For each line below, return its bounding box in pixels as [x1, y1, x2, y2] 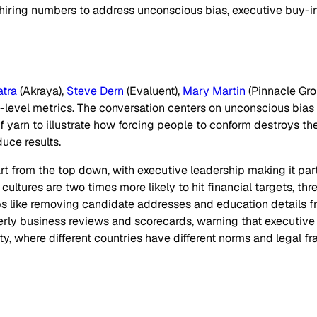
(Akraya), [17, 83, 67, 99]
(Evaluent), [124, 83, 183, 99]
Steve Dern [67, 83, 124, 99]
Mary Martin [183, 83, 246, 99]
